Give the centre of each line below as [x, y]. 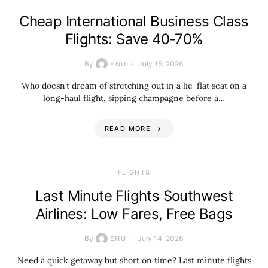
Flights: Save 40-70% [134, 39]
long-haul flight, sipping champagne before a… [134, 98]
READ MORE [127, 129]
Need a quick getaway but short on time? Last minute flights [134, 260]
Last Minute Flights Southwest [134, 196]
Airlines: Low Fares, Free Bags [134, 214]
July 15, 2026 [161, 64]
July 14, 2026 [161, 238]
